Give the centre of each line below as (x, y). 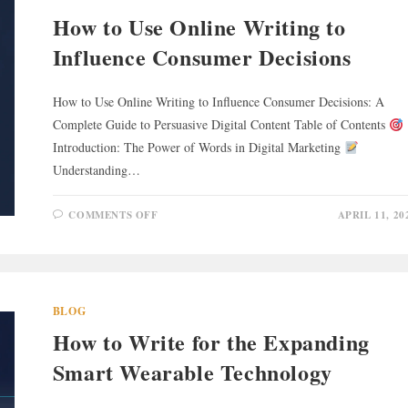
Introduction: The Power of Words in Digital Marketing (198, 148)
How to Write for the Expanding (211, 342)
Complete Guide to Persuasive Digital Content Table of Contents (220, 125)
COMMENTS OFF (113, 215)
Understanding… (96, 170)
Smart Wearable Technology (192, 372)
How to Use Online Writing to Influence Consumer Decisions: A (218, 102)
